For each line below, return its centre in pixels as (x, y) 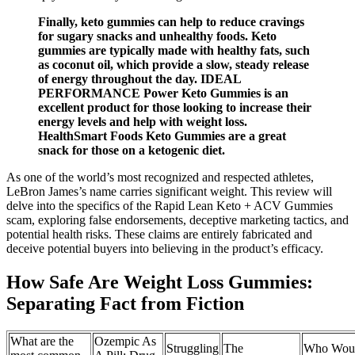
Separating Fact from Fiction (125, 304)
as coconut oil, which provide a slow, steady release (174, 65)
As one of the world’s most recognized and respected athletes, (160, 177)
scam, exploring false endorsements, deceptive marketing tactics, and (177, 220)
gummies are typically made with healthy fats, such (174, 51)
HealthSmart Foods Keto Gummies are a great (162, 136)
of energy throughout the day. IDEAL (139, 79)
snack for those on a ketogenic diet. (132, 151)
